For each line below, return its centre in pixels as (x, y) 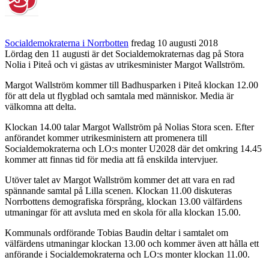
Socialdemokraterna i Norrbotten (67, 43)
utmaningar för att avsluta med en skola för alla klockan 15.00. (123, 212)
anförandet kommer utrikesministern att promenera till (106, 138)
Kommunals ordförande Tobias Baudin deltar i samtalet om (116, 232)
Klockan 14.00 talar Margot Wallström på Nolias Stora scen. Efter (129, 127)
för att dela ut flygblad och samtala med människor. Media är (119, 95)
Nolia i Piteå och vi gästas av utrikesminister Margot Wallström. (125, 64)
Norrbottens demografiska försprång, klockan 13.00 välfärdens (123, 201)
